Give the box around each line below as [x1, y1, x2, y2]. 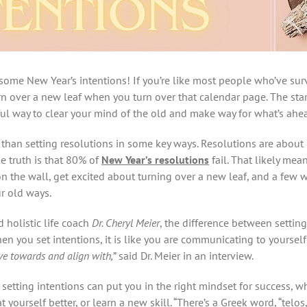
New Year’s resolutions [101, 153, 209, 167]
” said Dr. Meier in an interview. [113, 249, 254, 263]
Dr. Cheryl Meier [92, 216, 160, 230]
